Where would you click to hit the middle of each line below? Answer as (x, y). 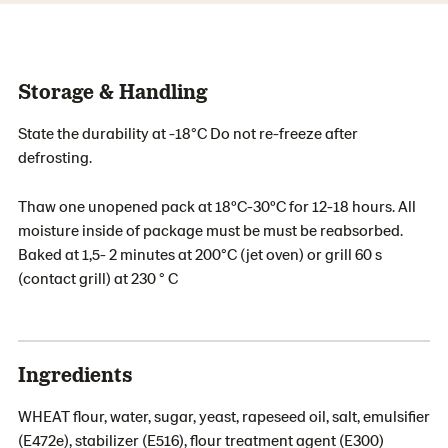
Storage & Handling (113, 90)
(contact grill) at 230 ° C (98, 277)
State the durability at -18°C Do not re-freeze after (188, 132)
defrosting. (55, 156)
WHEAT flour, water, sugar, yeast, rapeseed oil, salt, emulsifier (224, 415)
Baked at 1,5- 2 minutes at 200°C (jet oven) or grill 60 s (200, 253)
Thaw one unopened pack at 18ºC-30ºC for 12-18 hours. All (217, 205)
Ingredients (75, 373)
